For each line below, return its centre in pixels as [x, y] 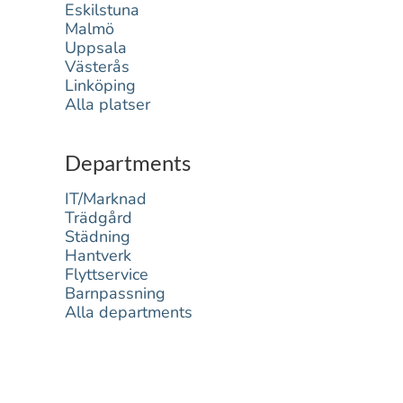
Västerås [97, 67]
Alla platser [107, 104]
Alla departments [129, 312]
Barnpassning [115, 293]
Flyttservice [107, 274]
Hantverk [98, 255]
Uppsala [96, 48]
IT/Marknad [106, 199]
